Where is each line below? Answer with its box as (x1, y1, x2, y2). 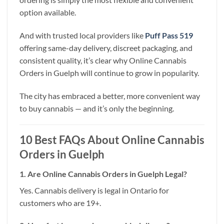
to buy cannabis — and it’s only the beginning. (19, 103, 174, 113)
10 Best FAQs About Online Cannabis (19, 133, 204, 147)
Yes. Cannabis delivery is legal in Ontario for (19, 185, 169, 195)
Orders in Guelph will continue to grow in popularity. (19, 67, 199, 77)
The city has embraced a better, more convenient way (19, 90, 200, 100)
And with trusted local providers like (19, 30, 145, 40)
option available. (19, 7, 76, 17)
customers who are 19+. (19, 197, 101, 207)
